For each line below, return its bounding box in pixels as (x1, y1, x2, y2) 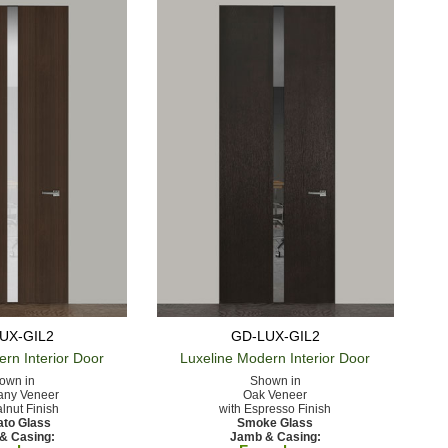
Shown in (249, 373, 301, 388)
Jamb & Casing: (229, 429, 321, 444)
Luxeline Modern (180, 349, 287, 366)
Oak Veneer (243, 387, 308, 402)
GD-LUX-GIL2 (230, 327, 320, 344)
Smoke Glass (237, 415, 314, 430)
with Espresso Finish (219, 401, 332, 416)
